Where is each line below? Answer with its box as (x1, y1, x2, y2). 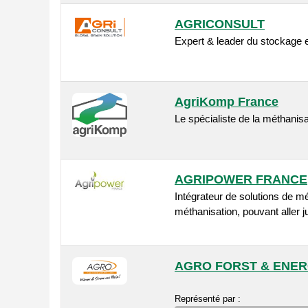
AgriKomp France (175, 95, 278, 109)
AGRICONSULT (175, 17, 265, 32)
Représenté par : (175, 294, 241, 305)
